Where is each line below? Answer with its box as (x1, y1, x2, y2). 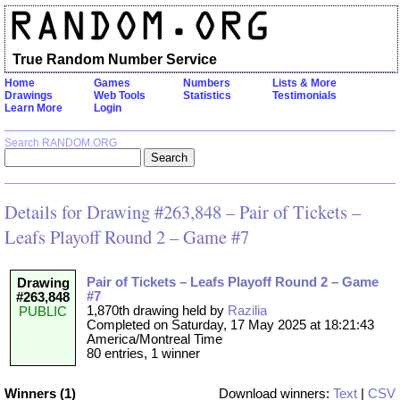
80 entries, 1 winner (87, 346, 200, 362)
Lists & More (272, 77, 337, 89)
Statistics (183, 89, 231, 102)
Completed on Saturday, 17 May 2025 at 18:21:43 (87, 318, 374, 333)
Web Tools (94, 89, 146, 102)
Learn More (4, 102, 62, 114)
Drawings (4, 89, 53, 102)
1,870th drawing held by (87, 304, 228, 319)
